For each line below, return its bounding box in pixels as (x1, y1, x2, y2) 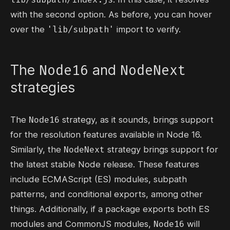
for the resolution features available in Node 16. (10, 129, 202, 140)
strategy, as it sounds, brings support (60, 114, 214, 125)
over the (10, 24, 47, 35)
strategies (10, 79, 75, 96)
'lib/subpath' (47, 24, 114, 35)
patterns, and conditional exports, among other (10, 189, 203, 200)
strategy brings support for (105, 144, 218, 155)
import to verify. (114, 24, 181, 35)
